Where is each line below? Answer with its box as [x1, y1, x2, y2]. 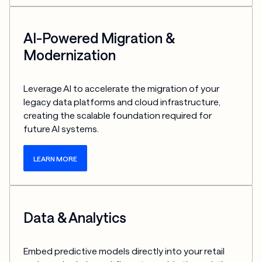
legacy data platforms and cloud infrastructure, [23, 96, 221, 108]
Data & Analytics [23, 209, 127, 226]
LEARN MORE [33, 154, 78, 163]
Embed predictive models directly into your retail [23, 246, 225, 257]
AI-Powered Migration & [23, 29, 175, 46]
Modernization [23, 46, 116, 63]
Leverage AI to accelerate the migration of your [23, 83, 220, 94]
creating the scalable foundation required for [23, 110, 212, 121]
